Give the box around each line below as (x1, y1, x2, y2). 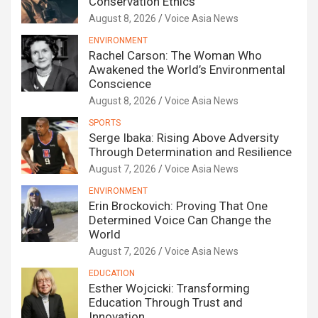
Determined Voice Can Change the (89, 213, 271, 228)
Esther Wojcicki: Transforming (89, 281, 250, 296)
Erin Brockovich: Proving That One (89, 199, 268, 214)
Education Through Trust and (89, 295, 243, 310)
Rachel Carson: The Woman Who (89, 48, 262, 63)
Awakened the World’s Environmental (89, 62, 285, 77)
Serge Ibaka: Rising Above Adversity (89, 131, 279, 146)
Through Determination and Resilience (89, 145, 292, 160)
